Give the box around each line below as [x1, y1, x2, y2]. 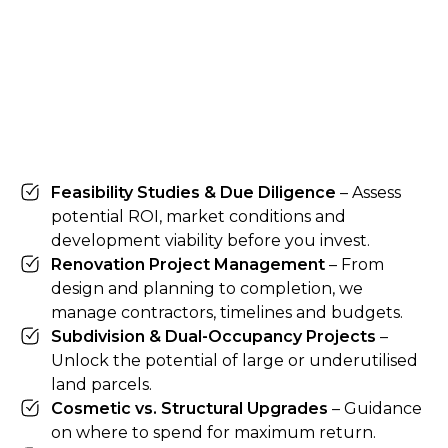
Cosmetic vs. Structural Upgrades [51, 399, 328, 419]
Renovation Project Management [51, 255, 325, 275]
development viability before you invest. [51, 231, 370, 251]
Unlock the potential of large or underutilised [51, 351, 418, 371]
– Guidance [328, 399, 422, 419]
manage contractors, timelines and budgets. [51, 303, 403, 323]
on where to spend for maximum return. [51, 423, 376, 443]
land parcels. [51, 375, 152, 395]
